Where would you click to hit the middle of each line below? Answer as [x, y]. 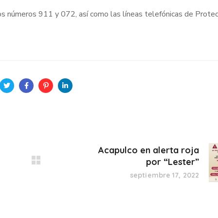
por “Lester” [173, 162]
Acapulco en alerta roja [149, 150]
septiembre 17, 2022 [164, 175]
